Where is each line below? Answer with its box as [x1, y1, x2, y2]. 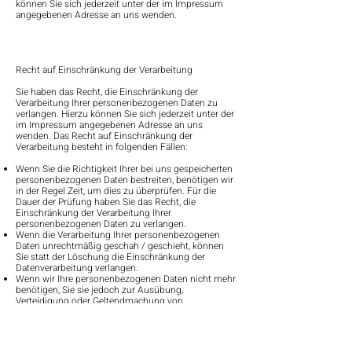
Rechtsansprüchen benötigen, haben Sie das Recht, [16, 305, 229, 319]
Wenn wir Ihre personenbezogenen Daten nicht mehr [16, 272, 236, 286]
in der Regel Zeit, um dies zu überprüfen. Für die [16, 184, 216, 198]
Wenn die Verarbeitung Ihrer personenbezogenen [16, 228, 220, 242]
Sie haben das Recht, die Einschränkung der [16, 85, 198, 99]
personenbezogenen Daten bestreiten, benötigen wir [16, 173, 233, 187]
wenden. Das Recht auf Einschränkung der [16, 129, 192, 143]
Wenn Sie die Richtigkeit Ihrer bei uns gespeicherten [16, 162, 233, 176]
